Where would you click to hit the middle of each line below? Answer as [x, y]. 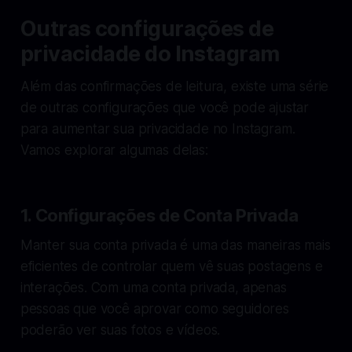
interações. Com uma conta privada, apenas [153, 287]
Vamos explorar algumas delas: [114, 150]
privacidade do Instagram [150, 53]
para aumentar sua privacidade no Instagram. [158, 128]
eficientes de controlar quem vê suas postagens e [171, 266]
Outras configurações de [147, 28]
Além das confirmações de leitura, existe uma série [174, 86]
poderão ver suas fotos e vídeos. [120, 330]
